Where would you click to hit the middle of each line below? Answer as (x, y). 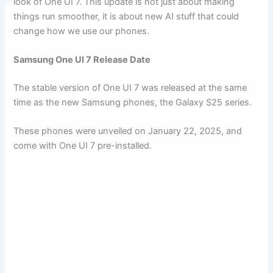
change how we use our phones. (82, 31)
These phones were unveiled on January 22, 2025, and (128, 131)
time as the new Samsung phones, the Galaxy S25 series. (133, 103)
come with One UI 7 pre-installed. (83, 146)
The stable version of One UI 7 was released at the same (130, 88)
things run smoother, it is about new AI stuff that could (126, 16)
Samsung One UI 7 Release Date (82, 60)
